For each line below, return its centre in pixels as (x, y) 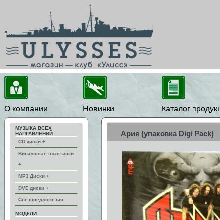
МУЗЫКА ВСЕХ (33, 128)
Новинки (99, 109)
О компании (26, 109)
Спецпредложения (41, 200)
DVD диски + (33, 188)
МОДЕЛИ (26, 213)
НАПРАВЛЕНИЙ (34, 133)
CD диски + (32, 142)
